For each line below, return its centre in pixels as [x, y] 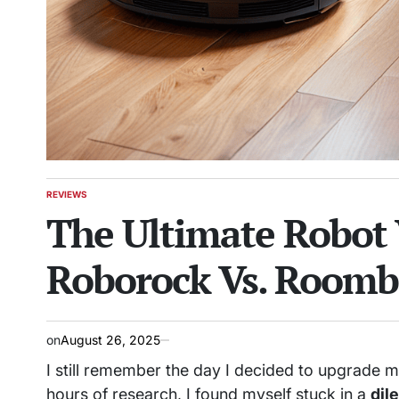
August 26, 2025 [110, 340]
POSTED [64, 199]
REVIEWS [67, 194]
